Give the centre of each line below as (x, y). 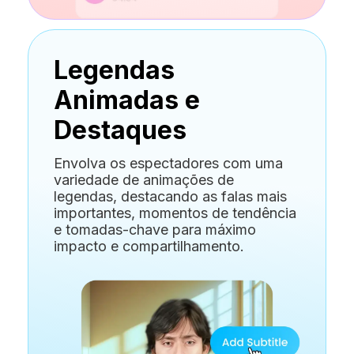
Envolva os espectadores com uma (168, 163)
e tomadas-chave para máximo (155, 229)
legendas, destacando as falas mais (170, 196)
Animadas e (127, 100)
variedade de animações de (144, 179)
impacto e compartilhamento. (149, 246)
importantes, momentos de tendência (175, 213)
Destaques (120, 130)
